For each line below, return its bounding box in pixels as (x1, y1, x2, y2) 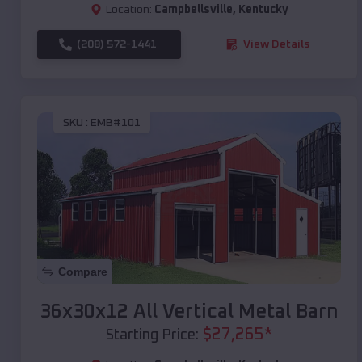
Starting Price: (106, 327, 199, 343)
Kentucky (238, 3, 288, 15)
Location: (105, 3, 152, 15)
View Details (243, 38, 309, 50)
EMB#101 (90, 117, 141, 129)
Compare (58, 264, 107, 278)
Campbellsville (154, 3, 233, 15)
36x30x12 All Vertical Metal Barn (40, 301, 339, 322)
